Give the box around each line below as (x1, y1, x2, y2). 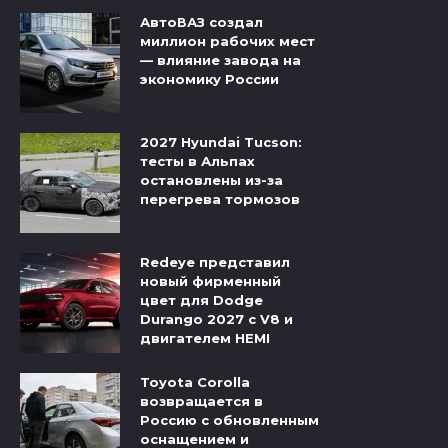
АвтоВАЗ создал (140, 14, 263, 31)
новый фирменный (140, 273, 281, 290)
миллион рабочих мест (140, 33, 315, 50)
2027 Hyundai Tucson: (140, 134, 302, 151)
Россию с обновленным (140, 412, 319, 429)
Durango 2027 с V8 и (140, 311, 293, 328)
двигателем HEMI (140, 330, 270, 347)
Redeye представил (140, 254, 290, 271)
